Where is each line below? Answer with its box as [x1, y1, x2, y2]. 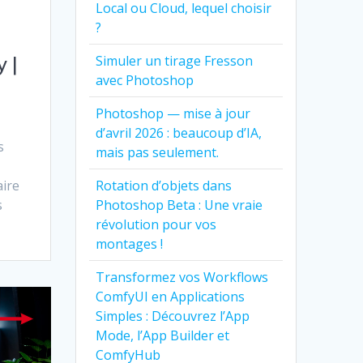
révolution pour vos [96, 215, 217, 233]
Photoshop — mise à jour [96, 104, 251, 122]
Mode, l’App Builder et [96, 326, 230, 344]
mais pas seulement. [96, 143, 220, 161]
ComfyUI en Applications [96, 287, 246, 305]
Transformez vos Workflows [96, 267, 269, 286]
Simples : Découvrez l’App [96, 306, 250, 325]
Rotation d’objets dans [96, 176, 233, 194]
